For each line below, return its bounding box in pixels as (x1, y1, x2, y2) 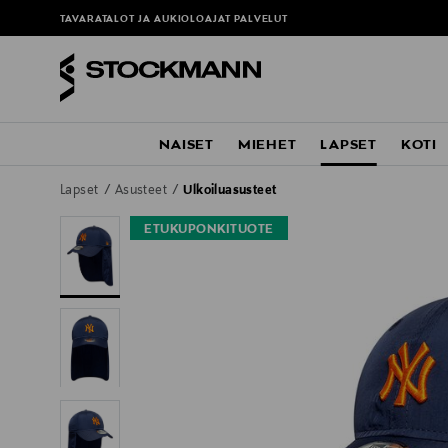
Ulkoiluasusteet (183, 184, 277, 199)
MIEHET (237, 137, 297, 154)
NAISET (159, 137, 214, 154)
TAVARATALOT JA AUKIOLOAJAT (60, 14, 234, 26)
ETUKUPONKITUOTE (144, 223, 274, 238)
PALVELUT (233, 14, 289, 26)
